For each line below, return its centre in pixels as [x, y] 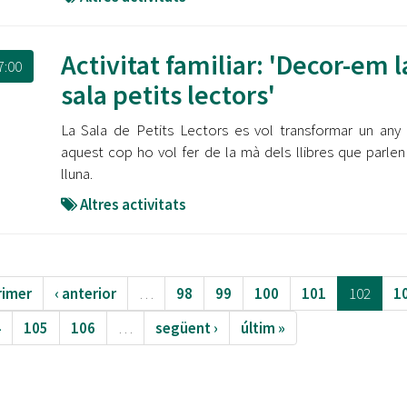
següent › [186, 328]
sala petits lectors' [168, 94]
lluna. [76, 174]
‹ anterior [85, 293]
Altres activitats [133, 204]
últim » [263, 328]
